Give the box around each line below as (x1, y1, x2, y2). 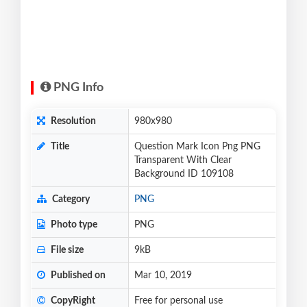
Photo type (49, 220, 97, 230)
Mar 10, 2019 (134, 271, 192, 281)
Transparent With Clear (134, 156, 232, 166)
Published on (49, 271, 106, 281)
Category (50, 195, 90, 205)
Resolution (49, 116, 96, 127)
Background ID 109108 (134, 169, 234, 180)
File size (49, 245, 84, 256)
